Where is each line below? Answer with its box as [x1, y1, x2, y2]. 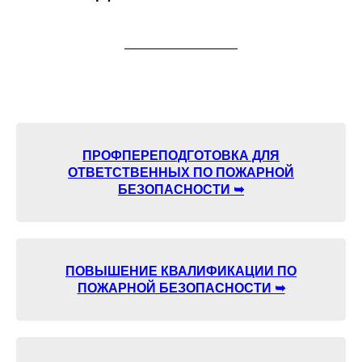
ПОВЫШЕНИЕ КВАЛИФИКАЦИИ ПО [65, 263, 297, 278]
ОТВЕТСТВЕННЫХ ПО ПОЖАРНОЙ [68, 165, 294, 179]
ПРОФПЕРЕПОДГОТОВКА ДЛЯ [82, 148, 280, 162]
